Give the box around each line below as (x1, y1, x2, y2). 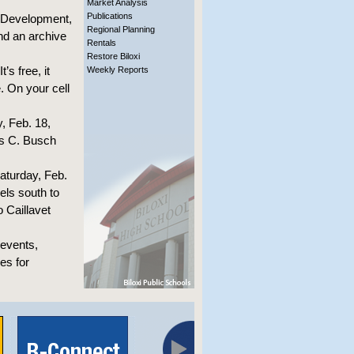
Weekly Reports (87, 65, 149, 74)
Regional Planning (87, 24, 155, 34)
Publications (87, 11, 133, 21)
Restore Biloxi (87, 51, 140, 61)
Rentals (87, 38, 116, 47)
